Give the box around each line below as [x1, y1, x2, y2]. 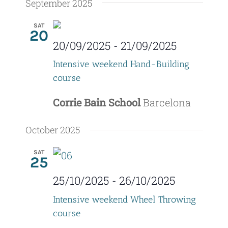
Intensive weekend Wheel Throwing [52, 194, 196, 206]
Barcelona [142, 96, 191, 109]
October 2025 [25, 124, 80, 136]
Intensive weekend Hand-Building [52, 59, 189, 70]
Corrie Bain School [52, 96, 143, 109]
